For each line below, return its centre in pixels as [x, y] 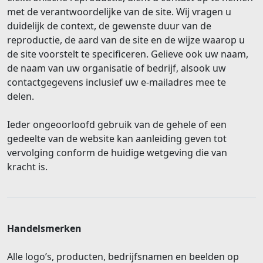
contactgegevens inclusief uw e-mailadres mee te [117, 82]
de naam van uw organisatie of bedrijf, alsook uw [117, 68]
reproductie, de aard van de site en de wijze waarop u [126, 40]
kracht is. [27, 166]
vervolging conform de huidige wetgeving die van [117, 152]
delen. [22, 96]
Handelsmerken [44, 228]
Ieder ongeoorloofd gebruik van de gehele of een [117, 124]
